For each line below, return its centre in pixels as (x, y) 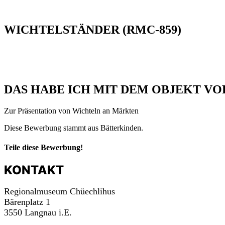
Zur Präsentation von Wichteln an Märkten (71, 110)
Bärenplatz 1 (27, 202)
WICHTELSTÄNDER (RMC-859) (93, 29)
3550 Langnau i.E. (38, 213)
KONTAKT (34, 170)
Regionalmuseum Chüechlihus (60, 192)
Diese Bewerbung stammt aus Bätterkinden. (74, 128)
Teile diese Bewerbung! (43, 147)
